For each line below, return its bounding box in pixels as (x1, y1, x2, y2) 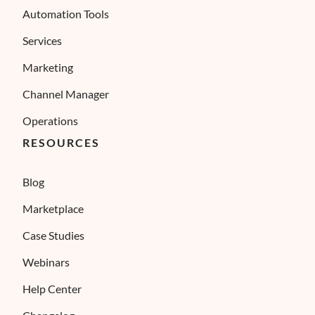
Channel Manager (22, 87, 109, 101)
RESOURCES (22, 136, 101, 149)
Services (22, 34, 62, 47)
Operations (22, 114, 78, 127)
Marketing (22, 60, 73, 74)
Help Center (22, 282, 82, 295)
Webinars (22, 255, 70, 269)
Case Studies (22, 229, 84, 242)
